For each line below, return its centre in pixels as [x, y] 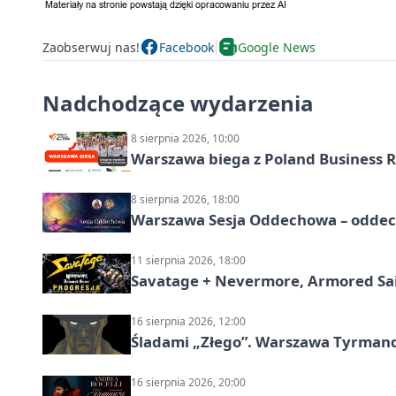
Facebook [187, 47]
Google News [277, 47]
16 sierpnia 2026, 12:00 [188, 322]
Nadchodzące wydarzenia [178, 103]
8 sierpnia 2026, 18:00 [185, 200]
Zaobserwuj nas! [91, 47]
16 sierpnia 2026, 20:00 [188, 383]
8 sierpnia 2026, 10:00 [185, 139]
